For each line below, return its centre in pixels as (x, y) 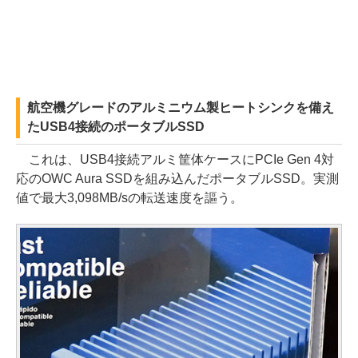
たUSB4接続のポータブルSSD (116, 126)
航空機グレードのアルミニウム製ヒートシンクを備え (181, 107)
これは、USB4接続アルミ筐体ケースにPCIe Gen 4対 (175, 159)
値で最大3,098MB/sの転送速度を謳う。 (129, 197)
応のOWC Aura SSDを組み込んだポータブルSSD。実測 (177, 178)
